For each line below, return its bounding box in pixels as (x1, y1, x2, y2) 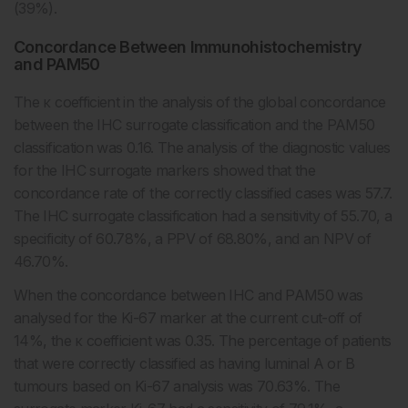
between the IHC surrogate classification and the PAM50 (14, 116, 375, 135)
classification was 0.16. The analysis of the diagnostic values (14, 138, 391, 158)
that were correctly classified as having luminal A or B (14, 354, 355, 373)
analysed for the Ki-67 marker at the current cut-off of (14, 309, 362, 328)
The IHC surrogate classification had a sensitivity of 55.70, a (14, 207, 393, 226)
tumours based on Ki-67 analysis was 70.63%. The (14, 377, 340, 396)
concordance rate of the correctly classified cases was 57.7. (14, 184, 393, 203)
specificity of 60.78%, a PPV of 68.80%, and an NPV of (14, 229, 372, 249)
